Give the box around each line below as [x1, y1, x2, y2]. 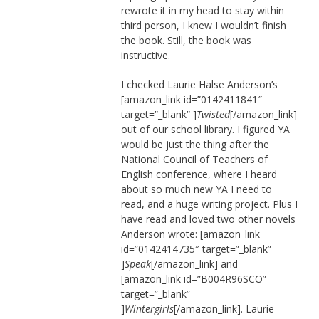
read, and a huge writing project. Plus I [120, 197, 298, 211]
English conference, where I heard [120, 167, 277, 182]
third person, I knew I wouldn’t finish [120, 19, 286, 33]
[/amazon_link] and [150, 257, 238, 271]
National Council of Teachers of [120, 152, 268, 167]
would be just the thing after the [120, 137, 269, 152]
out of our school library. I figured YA [120, 122, 290, 137]
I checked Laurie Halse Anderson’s [120, 78, 278, 92]
